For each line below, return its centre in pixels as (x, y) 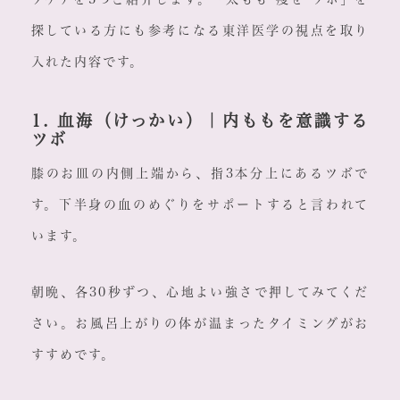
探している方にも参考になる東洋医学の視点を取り (200, 31)
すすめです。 (73, 355)
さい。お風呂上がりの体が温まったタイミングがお (200, 324)
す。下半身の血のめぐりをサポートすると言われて (200, 205)
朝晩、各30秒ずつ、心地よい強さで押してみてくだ (200, 292)
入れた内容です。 (87, 62)
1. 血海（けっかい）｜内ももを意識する (200, 121)
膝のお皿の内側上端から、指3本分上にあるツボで (200, 174)
